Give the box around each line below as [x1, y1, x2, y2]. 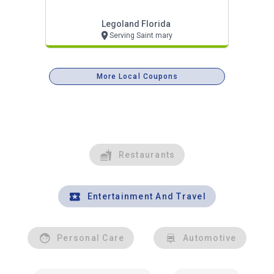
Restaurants [118, 149, 176, 160]
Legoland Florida [101, 18, 171, 29]
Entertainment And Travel [87, 191, 206, 201]
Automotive [183, 232, 237, 243]
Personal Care [57, 232, 125, 243]
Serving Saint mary [109, 31, 172, 40]
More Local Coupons [96, 72, 179, 81]
